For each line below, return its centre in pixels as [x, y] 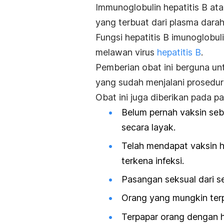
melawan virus [126, 52]
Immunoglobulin [129, 7]
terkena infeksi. [153, 161]
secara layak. [148, 127]
